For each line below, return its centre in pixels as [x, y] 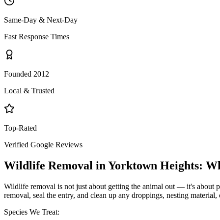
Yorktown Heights [153, 165]
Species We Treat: [32, 212]
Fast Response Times [37, 36]
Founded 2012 [27, 74]
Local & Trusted [29, 90]
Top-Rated [20, 128]
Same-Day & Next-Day [41, 20]
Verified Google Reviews [43, 144]
